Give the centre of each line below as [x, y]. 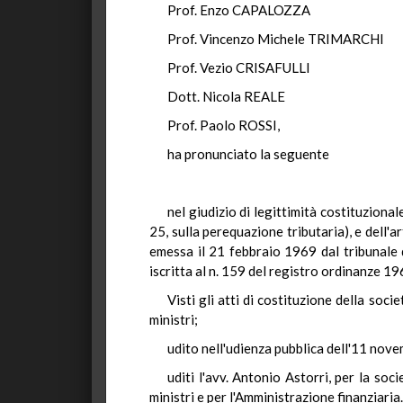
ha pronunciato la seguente [251, 154]
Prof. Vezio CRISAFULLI [239, 67]
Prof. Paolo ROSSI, [224, 125]
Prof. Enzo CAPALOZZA [239, 10]
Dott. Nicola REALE [226, 96]
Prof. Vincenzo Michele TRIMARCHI [276, 39]
